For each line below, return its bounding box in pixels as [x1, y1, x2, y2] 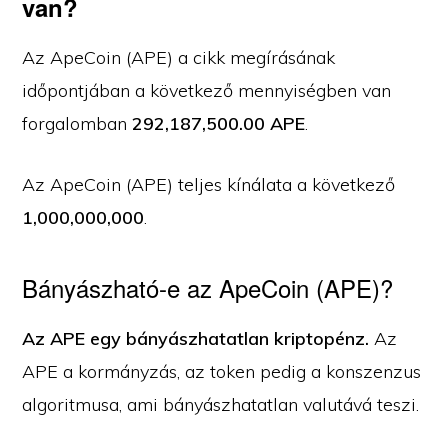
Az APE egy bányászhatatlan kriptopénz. [22, 327, 375, 350]
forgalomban [22, 112, 133, 135]
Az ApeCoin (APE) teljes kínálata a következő [22, 173, 396, 196]
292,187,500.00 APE [132, 112, 306, 135]
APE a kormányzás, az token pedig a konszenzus [22, 360, 422, 383]
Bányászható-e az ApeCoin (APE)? [22, 270, 394, 305]
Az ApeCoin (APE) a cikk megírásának [22, 46, 336, 69]
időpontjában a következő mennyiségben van [22, 79, 392, 102]
